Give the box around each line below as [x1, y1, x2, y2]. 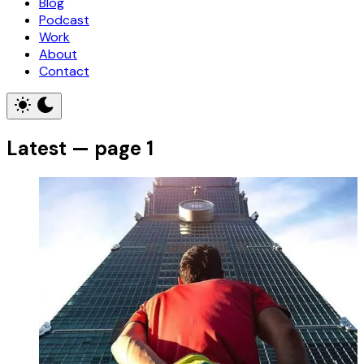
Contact [39, 63, 89, 80]
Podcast [39, 11, 89, 28]
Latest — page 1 [6, 135, 154, 161]
